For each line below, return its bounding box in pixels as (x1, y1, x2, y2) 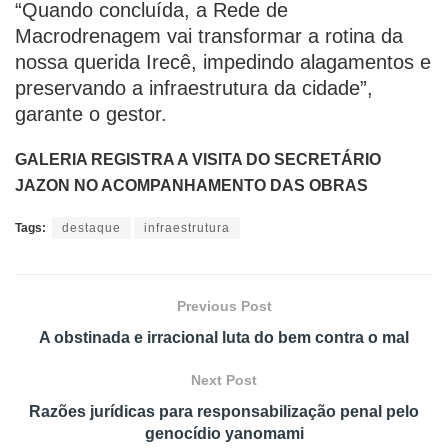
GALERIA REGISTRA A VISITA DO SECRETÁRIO (15, 151, 381, 168)
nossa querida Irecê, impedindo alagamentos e (15, 51, 431, 73)
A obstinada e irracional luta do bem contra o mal (39, 329, 409, 346)
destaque (62, 221, 121, 235)
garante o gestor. (15, 103, 167, 125)
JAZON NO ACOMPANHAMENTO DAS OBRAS (15, 177, 368, 194)
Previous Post (176, 298, 272, 314)
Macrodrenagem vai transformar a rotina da (15, 25, 403, 47)
